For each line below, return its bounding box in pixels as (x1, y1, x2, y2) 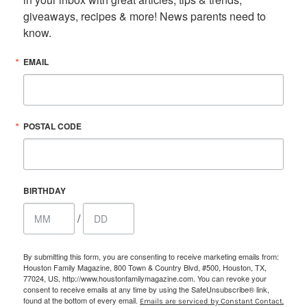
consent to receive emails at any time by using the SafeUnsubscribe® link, (23, 283, 269, 295)
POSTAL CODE (23, 119, 82, 132)
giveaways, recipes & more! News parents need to (23, 8, 266, 24)
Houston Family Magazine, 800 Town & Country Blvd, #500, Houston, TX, (23, 261, 267, 273)
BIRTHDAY (23, 184, 66, 197)
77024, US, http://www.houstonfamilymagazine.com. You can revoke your (23, 272, 267, 284)
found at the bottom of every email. (23, 294, 140, 306)
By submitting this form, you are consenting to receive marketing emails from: (23, 250, 279, 262)
